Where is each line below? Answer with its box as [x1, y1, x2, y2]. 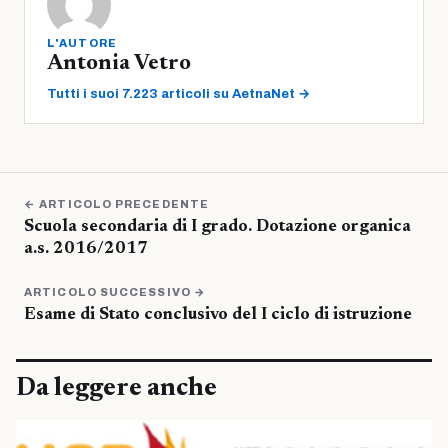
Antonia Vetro [47, 53, 191, 76]
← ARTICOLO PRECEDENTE [24, 198, 210, 211]
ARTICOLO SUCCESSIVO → [24, 286, 207, 299]
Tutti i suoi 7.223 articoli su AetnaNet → [47, 87, 310, 102]
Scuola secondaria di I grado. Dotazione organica [24, 219, 411, 237]
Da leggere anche [16, 376, 217, 403]
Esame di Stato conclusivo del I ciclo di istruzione [24, 307, 412, 325]
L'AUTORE [47, 37, 118, 50]
